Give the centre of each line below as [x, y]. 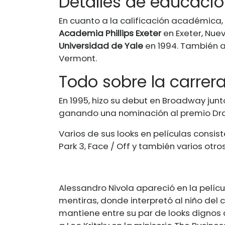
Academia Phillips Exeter [110, 33]
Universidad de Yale [101, 45]
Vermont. [78, 58]
